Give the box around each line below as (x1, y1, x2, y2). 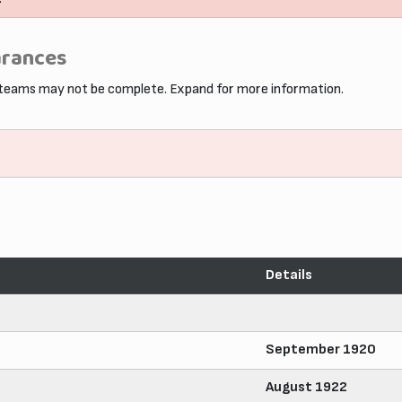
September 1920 (266, 340, 376, 358)
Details (266, 266, 312, 284)
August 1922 (266, 378, 347, 396)
